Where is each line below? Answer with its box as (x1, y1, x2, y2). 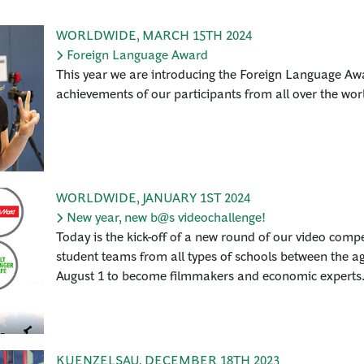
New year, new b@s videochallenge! (67, 208, 266, 225)
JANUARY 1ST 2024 (142, 188, 250, 206)
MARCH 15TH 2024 (142, 26, 252, 43)
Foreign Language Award (67, 45, 208, 63)
